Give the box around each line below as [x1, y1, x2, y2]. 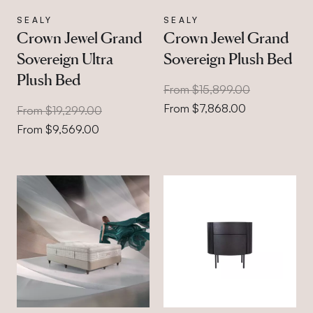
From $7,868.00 [163, 101, 246, 115]
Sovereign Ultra [17, 49, 113, 68]
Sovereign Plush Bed [163, 49, 292, 68]
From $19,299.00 [17, 103, 102, 117]
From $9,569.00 [17, 122, 99, 136]
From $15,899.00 [163, 82, 250, 96]
